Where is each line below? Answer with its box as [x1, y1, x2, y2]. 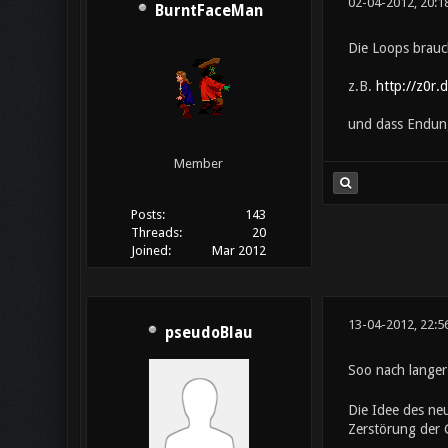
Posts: [130, 207, 165, 223]
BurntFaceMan [154, 2, 263, 21]
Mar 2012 [212, 243, 267, 259]
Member [174, 156, 223, 172]
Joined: [130, 243, 171, 259]
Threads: [130, 225, 182, 241]
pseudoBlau [164, 324, 253, 343]
